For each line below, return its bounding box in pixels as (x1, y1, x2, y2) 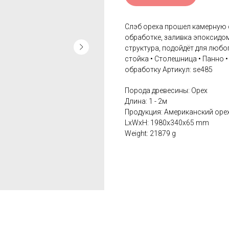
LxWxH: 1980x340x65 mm (125, 119, 209, 127)
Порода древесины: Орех (125, 86, 208, 95)
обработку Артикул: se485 (125, 65, 213, 74)
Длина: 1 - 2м (125, 97, 167, 106)
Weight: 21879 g (125, 129, 176, 138)
